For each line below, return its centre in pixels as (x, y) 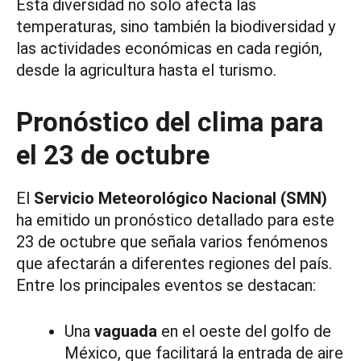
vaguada (126, 332)
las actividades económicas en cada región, (169, 49)
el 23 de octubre (113, 156)
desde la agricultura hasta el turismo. (146, 71)
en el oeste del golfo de (244, 332)
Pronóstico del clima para (170, 122)
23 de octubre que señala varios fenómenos (172, 242)
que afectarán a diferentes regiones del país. (174, 264)
